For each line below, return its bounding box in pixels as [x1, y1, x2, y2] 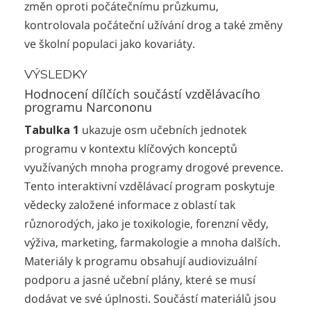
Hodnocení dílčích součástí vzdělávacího [24, 85, 260, 103]
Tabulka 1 [24, 122, 79, 138]
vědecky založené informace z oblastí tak [24, 197, 235, 213]
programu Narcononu [24, 99, 152, 116]
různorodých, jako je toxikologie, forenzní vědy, [24, 216, 269, 232]
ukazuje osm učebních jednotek [79, 122, 246, 138]
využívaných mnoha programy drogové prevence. [24, 160, 283, 176]
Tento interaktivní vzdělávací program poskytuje [24, 178, 275, 194]
